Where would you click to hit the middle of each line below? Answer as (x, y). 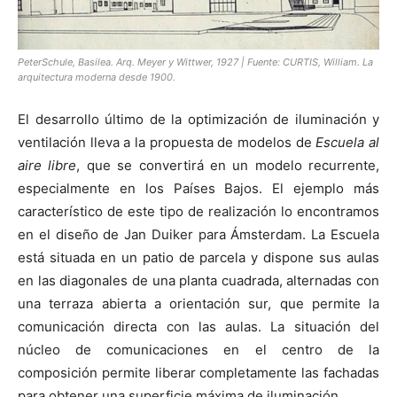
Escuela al (348, 143)
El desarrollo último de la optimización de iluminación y (198, 120)
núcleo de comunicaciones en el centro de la (198, 350)
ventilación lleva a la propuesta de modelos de (167, 143)
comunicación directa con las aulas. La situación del (198, 327)
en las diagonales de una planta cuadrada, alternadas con (198, 281)
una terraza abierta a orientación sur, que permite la (198, 304)
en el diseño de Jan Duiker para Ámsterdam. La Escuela (198, 235)
